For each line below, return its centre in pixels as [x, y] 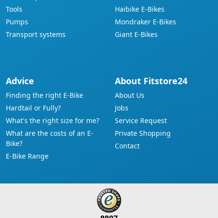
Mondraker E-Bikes [145, 22]
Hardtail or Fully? [33, 108]
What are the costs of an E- [50, 133]
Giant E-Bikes [136, 34]
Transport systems [36, 34]
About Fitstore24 [151, 81]
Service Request [141, 120]
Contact [127, 146]
